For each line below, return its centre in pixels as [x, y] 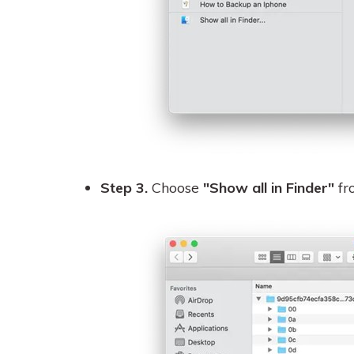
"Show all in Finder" [269, 188]
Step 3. [126, 188]
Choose [177, 188]
